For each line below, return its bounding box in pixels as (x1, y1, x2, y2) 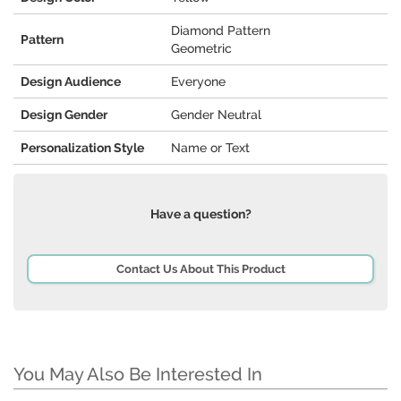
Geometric (171, 41, 232, 56)
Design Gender (21, 107, 107, 123)
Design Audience (21, 74, 121, 90)
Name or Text (171, 141, 250, 156)
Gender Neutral (171, 107, 261, 123)
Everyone (171, 74, 226, 90)
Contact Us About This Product (115, 262, 286, 277)
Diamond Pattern (171, 23, 270, 38)
